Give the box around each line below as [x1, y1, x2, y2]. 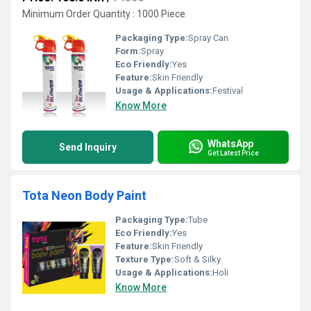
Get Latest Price [208, 149, 259, 157]
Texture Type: [115, 254, 174, 264]
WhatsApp [208, 137, 253, 149]
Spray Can [188, 33, 228, 43]
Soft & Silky [174, 254, 221, 264]
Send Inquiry [59, 142, 117, 153]
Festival [212, 85, 243, 96]
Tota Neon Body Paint [22, 188, 146, 203]
